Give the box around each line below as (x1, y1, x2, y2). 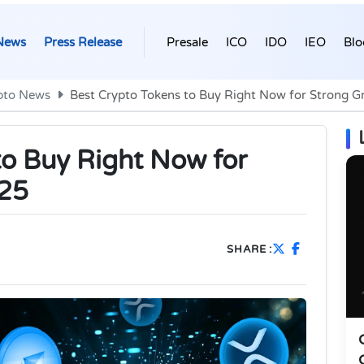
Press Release (44, 34, 122, 50)
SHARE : (227, 242, 272, 256)
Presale (167, 34, 208, 50)
